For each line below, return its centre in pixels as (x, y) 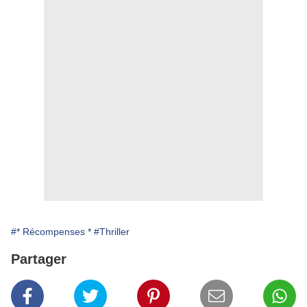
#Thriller (112, 232)
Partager (39, 259)
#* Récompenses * (51, 232)
